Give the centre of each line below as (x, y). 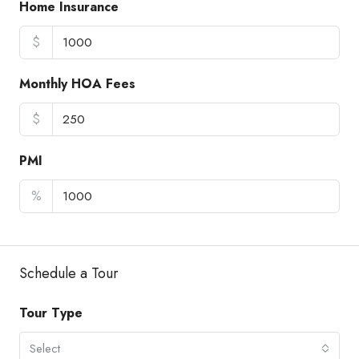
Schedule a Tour (69, 273)
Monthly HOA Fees (77, 83)
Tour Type (51, 313)
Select (45, 348)
